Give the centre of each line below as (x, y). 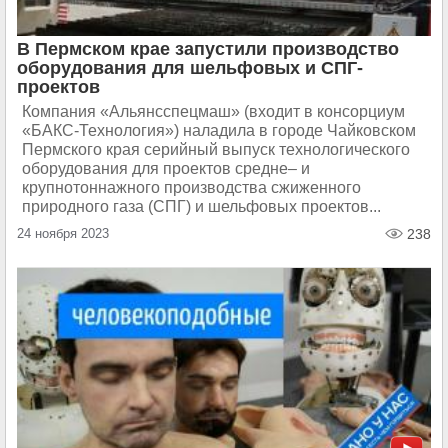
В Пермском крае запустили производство (208, 49)
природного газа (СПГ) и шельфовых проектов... (201, 206)
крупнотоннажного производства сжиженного (191, 187)
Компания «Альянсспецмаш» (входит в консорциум (213, 111)
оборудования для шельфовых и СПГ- (190, 68)
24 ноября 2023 (63, 233)
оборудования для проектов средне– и (166, 168)
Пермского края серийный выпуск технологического (216, 149)
